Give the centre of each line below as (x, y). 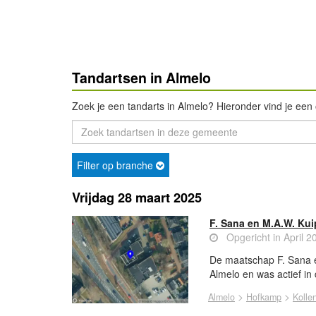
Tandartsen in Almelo (141, 78)
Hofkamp (264, 297)
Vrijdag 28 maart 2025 (137, 197)
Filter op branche (116, 165)
